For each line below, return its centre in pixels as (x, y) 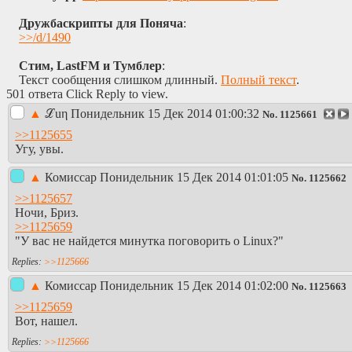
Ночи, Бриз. (47, 213)
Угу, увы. (39, 149)
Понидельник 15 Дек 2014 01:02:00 (194, 285)
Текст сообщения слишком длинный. (120, 79)
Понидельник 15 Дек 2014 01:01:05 (194, 177)
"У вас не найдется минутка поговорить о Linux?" (149, 241)
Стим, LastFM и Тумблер (90, 65)
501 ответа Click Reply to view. (87, 93)
